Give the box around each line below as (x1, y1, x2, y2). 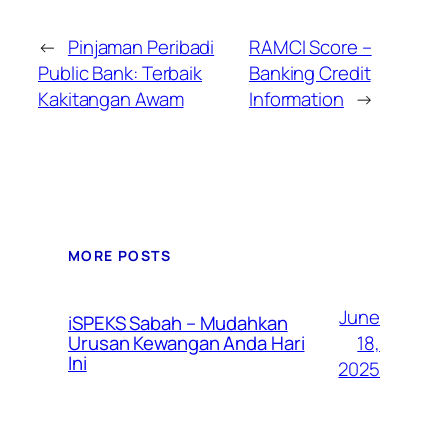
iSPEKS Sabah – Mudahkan (68, 309, 288, 336)
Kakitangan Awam (38, 85, 184, 112)
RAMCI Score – (248, 33, 372, 60)
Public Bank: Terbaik (38, 59, 202, 86)
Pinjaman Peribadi (67, 33, 215, 60)
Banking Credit (248, 59, 371, 86)
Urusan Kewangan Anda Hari (68, 329, 305, 356)
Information (248, 85, 344, 112)
